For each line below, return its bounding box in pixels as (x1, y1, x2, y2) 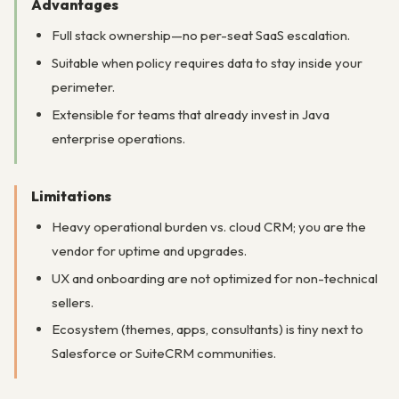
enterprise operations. (51, 129, 185, 147)
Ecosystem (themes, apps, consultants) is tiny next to (51, 321, 363, 338)
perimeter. (51, 78, 115, 96)
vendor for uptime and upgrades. (51, 241, 247, 259)
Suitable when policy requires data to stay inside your (51, 54, 362, 72)
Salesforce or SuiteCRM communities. (51, 345, 276, 362)
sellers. (51, 293, 94, 311)
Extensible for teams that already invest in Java (51, 105, 330, 123)
